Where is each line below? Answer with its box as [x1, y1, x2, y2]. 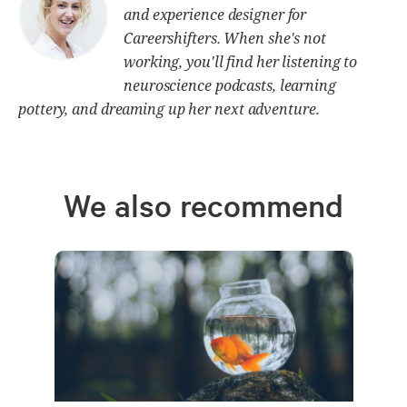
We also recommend [64, 185, 343, 226]
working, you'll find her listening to [124, 52, 358, 73]
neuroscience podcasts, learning [124, 75, 336, 96]
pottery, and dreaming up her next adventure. [18, 99, 320, 120]
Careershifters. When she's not [124, 28, 326, 49]
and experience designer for [124, 5, 307, 25]
